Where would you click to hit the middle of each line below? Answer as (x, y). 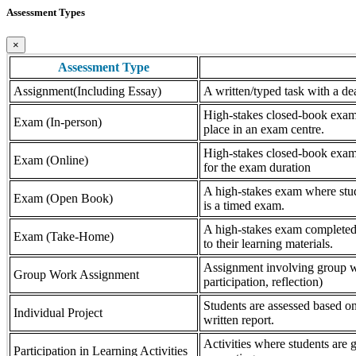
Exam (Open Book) (63, 199)
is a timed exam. (244, 206)
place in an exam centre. (264, 130)
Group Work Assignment (76, 275)
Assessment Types (46, 12)
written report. (239, 320)
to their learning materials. (268, 244)
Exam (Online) (51, 161)
